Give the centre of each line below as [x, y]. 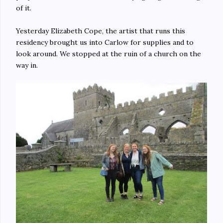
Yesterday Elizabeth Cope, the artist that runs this [101, 31]
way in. [27, 65]
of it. [24, 8]
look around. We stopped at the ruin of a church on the [109, 54]
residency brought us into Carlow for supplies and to [105, 42]
